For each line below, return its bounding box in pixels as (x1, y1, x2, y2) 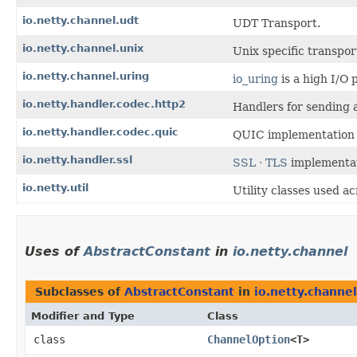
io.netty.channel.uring (22, 70, 149, 83)
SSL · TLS (233, 156, 288, 170)
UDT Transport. (233, 17, 320, 30)
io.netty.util (22, 182, 88, 194)
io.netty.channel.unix (22, 42, 143, 55)
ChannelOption (207, 333, 290, 347)
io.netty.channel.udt (22, 14, 139, 27)
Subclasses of (35, 285, 124, 299)
